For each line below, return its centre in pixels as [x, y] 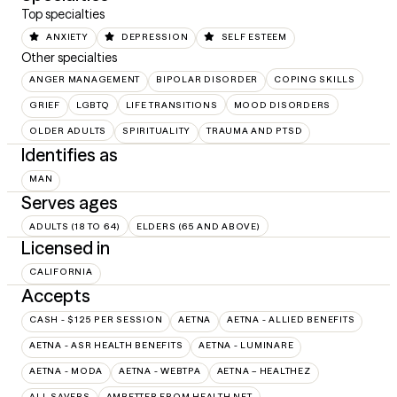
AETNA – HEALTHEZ [264, 371]
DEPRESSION [155, 36]
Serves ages [70, 202]
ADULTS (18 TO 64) [75, 226]
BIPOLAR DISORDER [207, 79]
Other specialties [69, 57]
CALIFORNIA [61, 272]
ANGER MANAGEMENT [85, 79]
